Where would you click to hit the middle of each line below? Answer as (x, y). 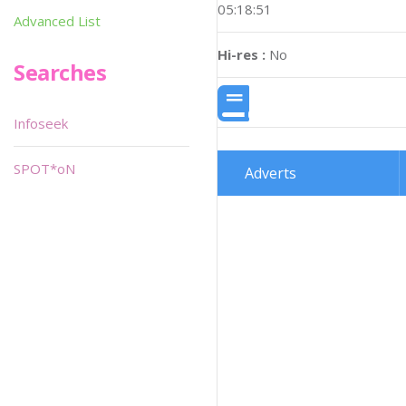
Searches (60, 72)
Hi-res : (242, 54)
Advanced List (57, 21)
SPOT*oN (44, 169)
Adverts (271, 174)
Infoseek (41, 123)
